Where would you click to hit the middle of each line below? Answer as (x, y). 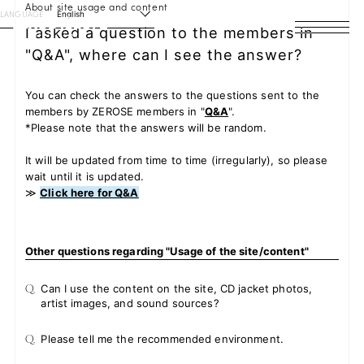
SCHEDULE (182, 149)
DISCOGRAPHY (217, 228)
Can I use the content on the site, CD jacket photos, (177, 288)
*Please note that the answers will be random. (145, 128)
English (71, 14)
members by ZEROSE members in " (115, 111)
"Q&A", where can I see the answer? (163, 54)
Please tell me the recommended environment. (162, 339)
